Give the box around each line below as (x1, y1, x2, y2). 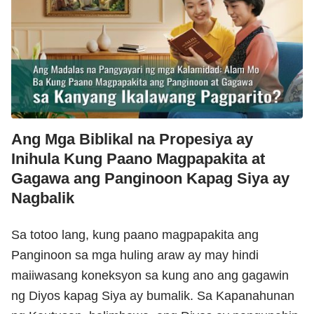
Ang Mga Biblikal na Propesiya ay (11, 130, 253, 148)
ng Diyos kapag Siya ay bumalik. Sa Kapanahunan (11, 288, 294, 303)
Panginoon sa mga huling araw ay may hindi (11, 247, 259, 262)
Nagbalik (11, 189, 74, 207)
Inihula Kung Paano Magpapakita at (11, 149, 265, 168)
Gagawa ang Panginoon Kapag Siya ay (11, 169, 289, 187)
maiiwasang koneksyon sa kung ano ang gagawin (11, 268, 289, 282)
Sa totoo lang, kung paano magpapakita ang (11, 227, 259, 242)
